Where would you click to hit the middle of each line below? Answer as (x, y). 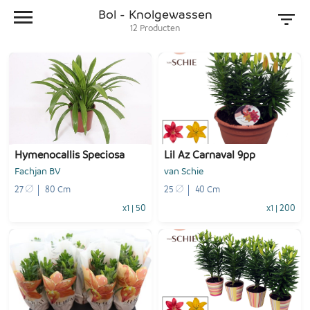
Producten (160, 28)
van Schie (184, 172)
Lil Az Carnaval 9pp (210, 156)
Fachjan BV (38, 172)
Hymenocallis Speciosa (70, 156)
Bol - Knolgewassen (155, 15)
